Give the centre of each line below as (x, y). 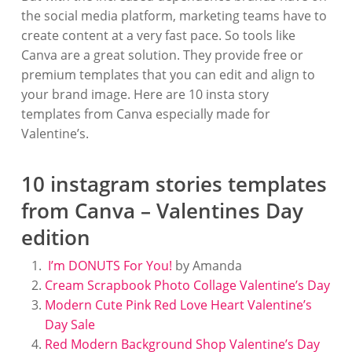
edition (55, 237)
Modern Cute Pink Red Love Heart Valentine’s (178, 305)
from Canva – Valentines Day (162, 211)
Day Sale (70, 324)
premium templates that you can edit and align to (168, 75)
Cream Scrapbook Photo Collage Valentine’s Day (187, 285)
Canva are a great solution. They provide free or (162, 55)
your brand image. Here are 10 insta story (145, 94)
